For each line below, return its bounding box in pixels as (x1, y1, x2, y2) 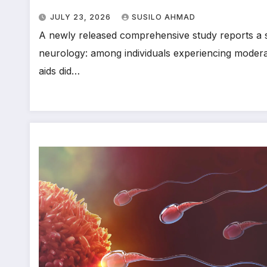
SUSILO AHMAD (132, 12, 195, 21)
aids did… (39, 64, 80, 77)
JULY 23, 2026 (50, 12, 113, 21)
